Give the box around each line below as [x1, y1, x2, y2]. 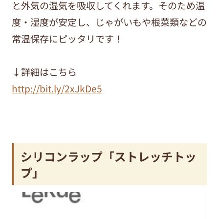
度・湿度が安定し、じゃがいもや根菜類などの [11, 15, 207, 29]
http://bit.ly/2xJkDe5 [11, 81, 102, 95]
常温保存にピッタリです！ [11, 31, 123, 45]
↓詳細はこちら [11, 65, 77, 79]
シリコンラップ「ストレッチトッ [21, 147, 197, 165]
